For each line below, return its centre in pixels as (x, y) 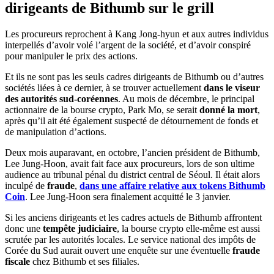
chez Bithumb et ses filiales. (85, 261)
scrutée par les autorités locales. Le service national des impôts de (130, 239)
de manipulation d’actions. (56, 131)
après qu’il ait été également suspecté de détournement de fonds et (131, 120)
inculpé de (26, 185)
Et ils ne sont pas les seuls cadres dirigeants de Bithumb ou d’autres (134, 76)
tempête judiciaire (80, 228)
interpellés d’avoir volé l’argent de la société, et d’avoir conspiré (128, 45)
